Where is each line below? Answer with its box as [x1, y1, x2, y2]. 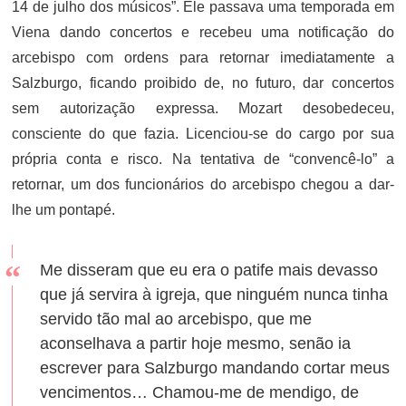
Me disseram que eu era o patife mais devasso [40, 260, 379, 279]
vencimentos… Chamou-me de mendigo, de [40, 382, 360, 401]
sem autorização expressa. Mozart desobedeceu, [12, 100, 394, 116]
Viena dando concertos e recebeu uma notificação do [12, 24, 394, 40]
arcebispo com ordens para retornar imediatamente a [12, 49, 394, 65]
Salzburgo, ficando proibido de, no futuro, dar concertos [12, 74, 394, 91]
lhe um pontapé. [12, 201, 116, 217]
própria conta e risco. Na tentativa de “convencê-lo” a [12, 150, 394, 167]
